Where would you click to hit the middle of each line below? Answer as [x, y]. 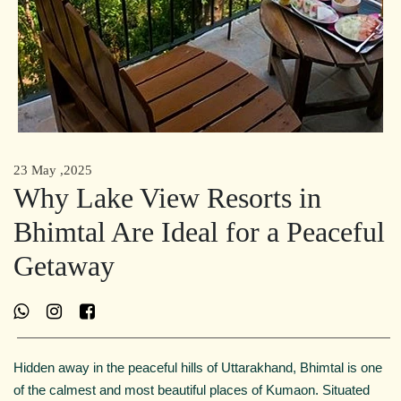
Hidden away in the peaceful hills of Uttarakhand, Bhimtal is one [198, 367]
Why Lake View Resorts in [167, 198]
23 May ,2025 [53, 170]
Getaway [64, 266]
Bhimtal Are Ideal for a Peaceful [199, 232]
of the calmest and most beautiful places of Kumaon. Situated [192, 390]
